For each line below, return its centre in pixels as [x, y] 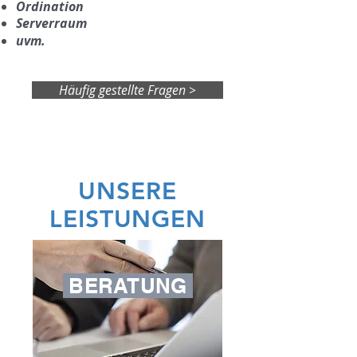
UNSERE [127, 191]
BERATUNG [128, 286]
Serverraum [51, 23]
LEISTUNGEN [127, 219]
